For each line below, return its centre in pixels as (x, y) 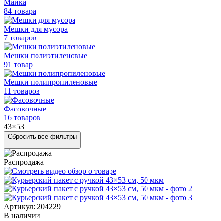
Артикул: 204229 (32, 206)
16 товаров (22, 117)
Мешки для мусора (36, 29)
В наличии (22, 215)
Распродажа (24, 162)
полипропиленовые (64, 82)
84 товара (20, 11)
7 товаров (20, 37)
